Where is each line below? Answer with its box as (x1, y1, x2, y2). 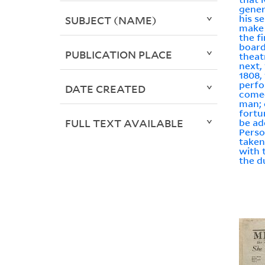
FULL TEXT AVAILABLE (64, 116, 183, 131)
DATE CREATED (64, 82, 146, 96)
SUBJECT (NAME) (64, 13, 157, 28)
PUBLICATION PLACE (64, 47, 172, 62)
